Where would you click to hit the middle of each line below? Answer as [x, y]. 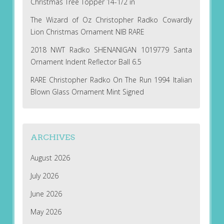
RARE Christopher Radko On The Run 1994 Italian [111, 79]
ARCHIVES [52, 137]
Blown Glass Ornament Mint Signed [87, 91]
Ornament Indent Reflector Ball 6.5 [86, 61]
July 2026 [44, 176]
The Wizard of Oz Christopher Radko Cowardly [111, 19]
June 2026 [46, 194]
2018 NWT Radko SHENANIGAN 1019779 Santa [111, 49]
